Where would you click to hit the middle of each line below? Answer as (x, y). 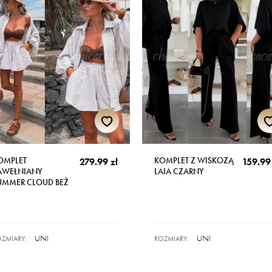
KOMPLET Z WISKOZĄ (194, 161)
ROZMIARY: (171, 239)
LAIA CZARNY (179, 172)
